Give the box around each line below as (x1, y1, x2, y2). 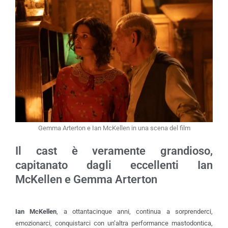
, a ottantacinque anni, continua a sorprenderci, (56, 208, 213, 216)
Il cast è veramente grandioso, (15, 145, 213, 158)
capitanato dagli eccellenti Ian (15, 159, 213, 172)
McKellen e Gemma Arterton (15, 173, 157, 186)
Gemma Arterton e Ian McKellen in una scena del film (38, 124, 190, 132)
